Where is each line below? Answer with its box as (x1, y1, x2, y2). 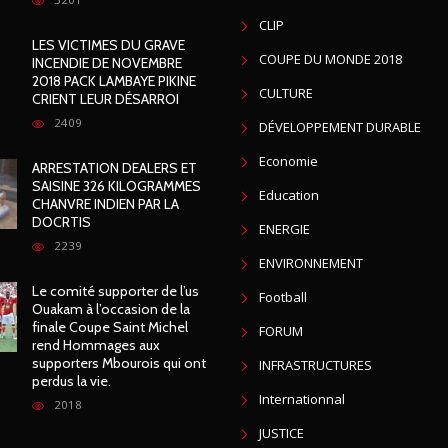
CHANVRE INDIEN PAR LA (31, 195, 179, 213)
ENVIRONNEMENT (259, 254, 363, 272)
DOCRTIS (31, 213, 91, 231)
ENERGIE (259, 220, 310, 238)
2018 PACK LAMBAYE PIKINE (31, 72, 196, 90)
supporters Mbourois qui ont (31, 354, 206, 372)
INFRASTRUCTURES (259, 356, 372, 374)
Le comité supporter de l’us (31, 282, 199, 300)
